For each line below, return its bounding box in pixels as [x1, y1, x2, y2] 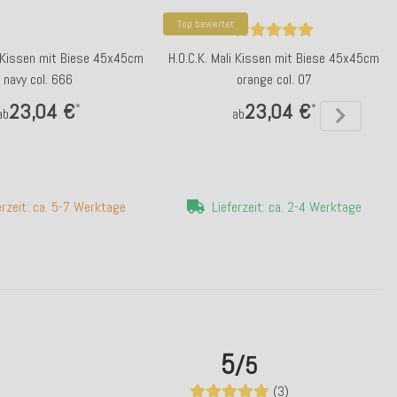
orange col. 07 [236, 70, 312, 89]
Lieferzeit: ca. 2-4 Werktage [211, 198, 362, 216]
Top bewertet [177, 17, 234, 31]
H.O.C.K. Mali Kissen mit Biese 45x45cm [168, 49, 379, 67]
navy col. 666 [4, 70, 73, 89]
